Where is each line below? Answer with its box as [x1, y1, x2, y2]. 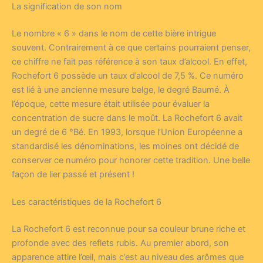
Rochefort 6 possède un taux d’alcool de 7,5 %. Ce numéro [12, 70, 244, 81]
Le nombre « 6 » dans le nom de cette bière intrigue [12, 28, 216, 39]
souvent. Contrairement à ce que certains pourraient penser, [12, 42, 251, 53]
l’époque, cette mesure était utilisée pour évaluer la [12, 98, 210, 109]
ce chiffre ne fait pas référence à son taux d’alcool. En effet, [12, 56, 247, 67]
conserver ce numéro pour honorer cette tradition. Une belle [12, 154, 250, 166]
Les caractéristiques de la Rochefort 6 [12, 197, 161, 208]
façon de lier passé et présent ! [12, 168, 134, 180]
